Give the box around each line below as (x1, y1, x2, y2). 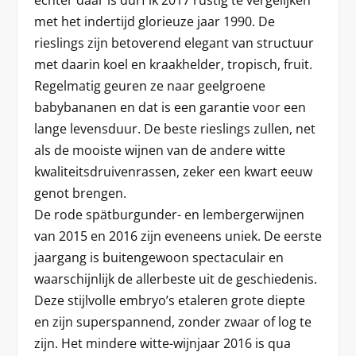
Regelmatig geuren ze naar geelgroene (33, 76, 265, 95)
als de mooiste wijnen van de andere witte (33, 141, 285, 159)
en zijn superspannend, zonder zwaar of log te (33, 312, 311, 331)
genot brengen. (33, 184, 126, 202)
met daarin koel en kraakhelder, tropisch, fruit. (33, 55, 312, 73)
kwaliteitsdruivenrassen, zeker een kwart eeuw (33, 162, 312, 180)
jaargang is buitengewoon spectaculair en (33, 248, 284, 266)
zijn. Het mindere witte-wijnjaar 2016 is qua (33, 334, 291, 352)
